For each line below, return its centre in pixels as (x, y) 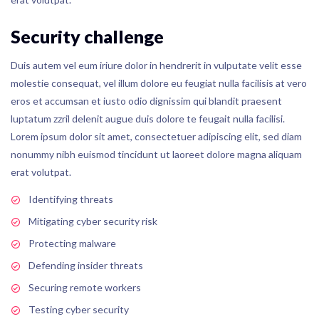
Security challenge (87, 37)
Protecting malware (72, 244)
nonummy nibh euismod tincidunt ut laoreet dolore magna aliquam (156, 155)
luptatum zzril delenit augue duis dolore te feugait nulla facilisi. (148, 119)
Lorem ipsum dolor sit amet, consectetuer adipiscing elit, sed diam (156, 137)
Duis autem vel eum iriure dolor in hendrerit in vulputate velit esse (156, 66)
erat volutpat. (41, 172)
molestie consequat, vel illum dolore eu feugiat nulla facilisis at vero (159, 83)
